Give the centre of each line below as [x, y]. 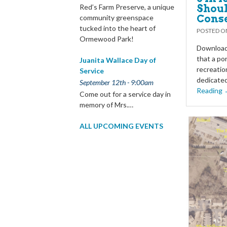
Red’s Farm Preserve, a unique [127, 7]
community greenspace [117, 18]
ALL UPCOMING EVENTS [121, 126]
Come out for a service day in [125, 94]
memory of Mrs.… [106, 105]
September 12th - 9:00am [117, 83]
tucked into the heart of [118, 28]
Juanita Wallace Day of [118, 60]
